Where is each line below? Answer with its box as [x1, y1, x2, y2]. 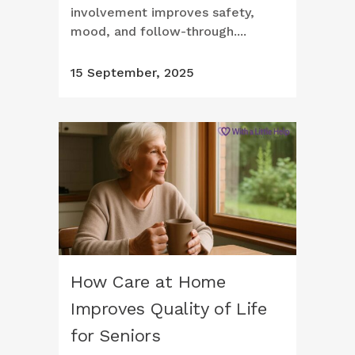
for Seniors [71, 326, 161, 346]
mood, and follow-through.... [71, 24, 246, 40]
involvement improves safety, [71, 5, 254, 21]
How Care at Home [71, 272, 226, 292]
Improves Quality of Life [71, 299, 267, 319]
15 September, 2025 [71, 65, 194, 81]
